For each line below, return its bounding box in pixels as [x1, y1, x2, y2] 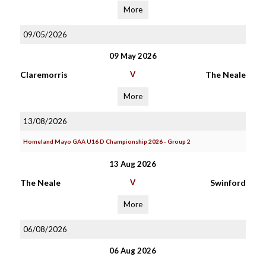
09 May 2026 [109, 51, 157, 61]
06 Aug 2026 [109, 246, 157, 255]
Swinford [210, 178, 246, 188]
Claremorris [20, 69, 68, 80]
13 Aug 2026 [109, 159, 157, 169]
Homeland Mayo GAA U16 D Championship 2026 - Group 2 [23, 138, 191, 145]
